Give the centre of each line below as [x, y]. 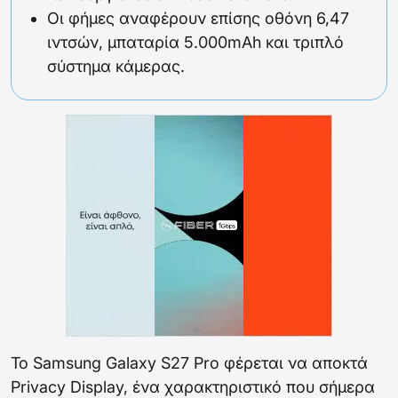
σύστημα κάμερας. [116, 67]
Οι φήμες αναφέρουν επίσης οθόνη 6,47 [198, 19]
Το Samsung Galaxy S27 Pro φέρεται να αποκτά [189, 363]
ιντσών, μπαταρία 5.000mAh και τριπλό [195, 43]
